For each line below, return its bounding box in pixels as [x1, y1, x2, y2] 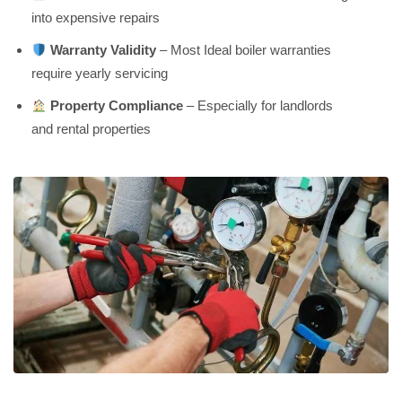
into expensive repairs [31, 10, 160, 26]
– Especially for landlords [183, 98, 334, 114]
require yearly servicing [31, 66, 168, 82]
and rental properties [31, 121, 151, 137]
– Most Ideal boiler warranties [156, 42, 332, 58]
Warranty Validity [50, 42, 157, 58]
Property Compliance [50, 98, 184, 114]
